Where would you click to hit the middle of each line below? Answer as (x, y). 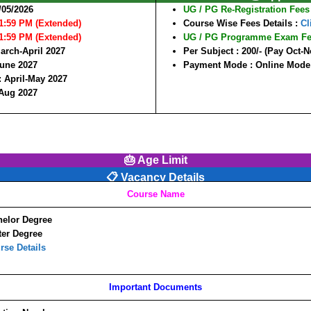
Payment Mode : (219, 65)
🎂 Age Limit (155, 160)
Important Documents (155, 287)
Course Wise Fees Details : (242, 23)
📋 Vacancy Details (155, 177)
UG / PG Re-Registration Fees (246, 9)
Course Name (155, 194)
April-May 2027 (36, 78)
